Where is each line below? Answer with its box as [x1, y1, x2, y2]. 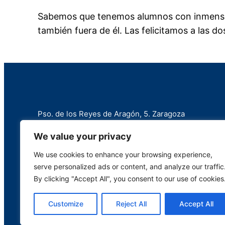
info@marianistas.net [38, 140, 113, 150]
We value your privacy [34, 131, 132, 142]
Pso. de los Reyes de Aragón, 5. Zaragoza [38, 108, 185, 119]
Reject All [116, 199, 147, 208]
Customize [48, 199, 83, 208]
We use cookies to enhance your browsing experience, [34, 150, 212, 159]
